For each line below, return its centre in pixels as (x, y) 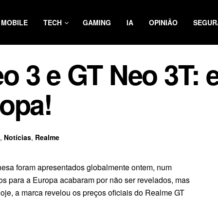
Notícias (18, 137)
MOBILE (14, 22)
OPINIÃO (163, 22)
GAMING (97, 22)
